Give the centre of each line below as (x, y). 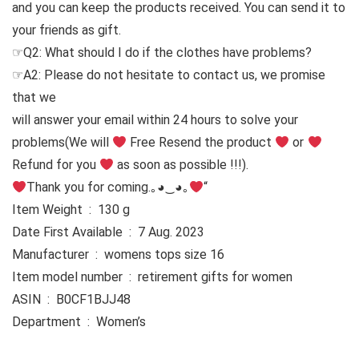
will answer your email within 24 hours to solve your (155, 120)
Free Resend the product (201, 142)
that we (34, 97)
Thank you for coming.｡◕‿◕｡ (108, 187)
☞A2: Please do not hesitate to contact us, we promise (169, 75)
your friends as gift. (67, 30)
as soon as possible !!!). (182, 165)
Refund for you (56, 165)
